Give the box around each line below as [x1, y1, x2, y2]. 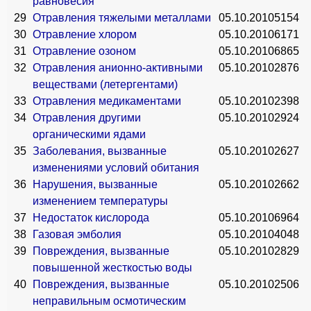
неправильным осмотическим [33, 295, 186, 307]
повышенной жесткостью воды [33, 262, 192, 274]
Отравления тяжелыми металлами [33, 12, 211, 24]
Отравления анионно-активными [33, 62, 203, 74]
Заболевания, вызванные [33, 145, 167, 157]
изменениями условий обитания [33, 162, 199, 174]
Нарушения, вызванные [33, 178, 158, 190]
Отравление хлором [33, 28, 137, 40]
